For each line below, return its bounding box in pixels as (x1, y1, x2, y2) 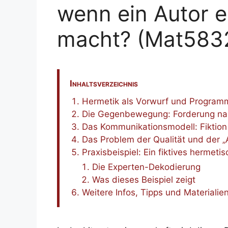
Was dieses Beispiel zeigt (92, 175, 196, 185)
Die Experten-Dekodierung (92, 162, 201, 172)
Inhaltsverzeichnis (70, 78, 138, 89)
